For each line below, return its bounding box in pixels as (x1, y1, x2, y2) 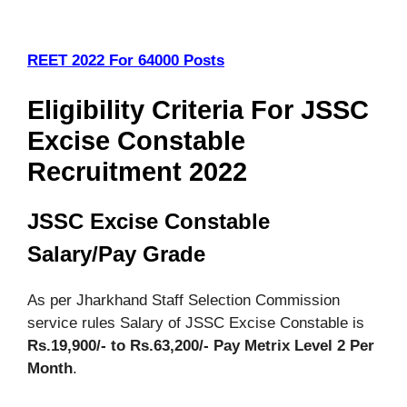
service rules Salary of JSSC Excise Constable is (27, 314, 364, 332)
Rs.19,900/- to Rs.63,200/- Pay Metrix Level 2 (27, 337, 345, 354)
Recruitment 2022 (27, 157, 247, 186)
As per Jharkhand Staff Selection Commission (27, 292, 340, 309)
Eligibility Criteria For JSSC (27, 95, 369, 124)
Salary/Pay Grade (27, 242, 205, 266)
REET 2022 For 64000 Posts (27, 51, 224, 69)
